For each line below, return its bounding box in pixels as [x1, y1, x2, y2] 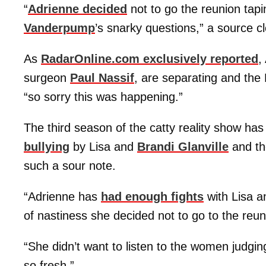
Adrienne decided [28, 2, 127, 16]
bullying [24, 140, 69, 154]
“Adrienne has [24, 190, 101, 204]
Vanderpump [24, 21, 95, 35]
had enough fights [101, 190, 204, 204]
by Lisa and [69, 140, 137, 154]
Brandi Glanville [137, 140, 229, 154]
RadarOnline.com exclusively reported [41, 52, 258, 66]
